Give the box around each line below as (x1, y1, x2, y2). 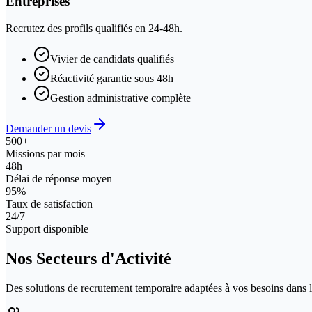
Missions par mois (6, 147, 85, 159)
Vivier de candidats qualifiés (50, 52, 174, 65)
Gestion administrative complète (50, 91, 191, 104)
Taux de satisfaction (6, 197, 93, 210)
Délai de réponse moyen (6, 172, 112, 185)
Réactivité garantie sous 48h (50, 72, 173, 84)
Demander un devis (6, 122, 91, 134)
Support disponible (6, 222, 88, 235)
